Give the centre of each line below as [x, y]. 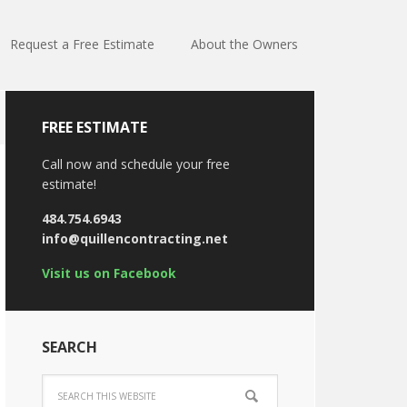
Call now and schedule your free [136, 164]
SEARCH [69, 347]
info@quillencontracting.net [135, 238]
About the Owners [244, 44]
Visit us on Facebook [109, 273]
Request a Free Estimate [82, 44]
